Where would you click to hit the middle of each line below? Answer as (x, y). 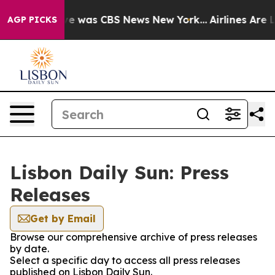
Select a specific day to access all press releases (125, 260)
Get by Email (63, 219)
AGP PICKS (32, 20)
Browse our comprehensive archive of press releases (134, 237)
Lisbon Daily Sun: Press (119, 172)
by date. (29, 249)
